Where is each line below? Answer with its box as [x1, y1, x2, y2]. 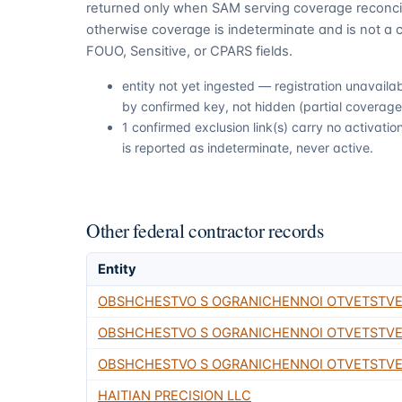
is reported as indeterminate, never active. [122, 139, 373, 155]
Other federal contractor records [86, 216, 324, 243]
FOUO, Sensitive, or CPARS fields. [86, 43, 293, 60]
